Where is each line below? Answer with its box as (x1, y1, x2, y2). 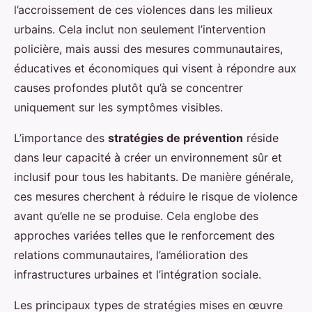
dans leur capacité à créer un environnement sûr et (14, 150, 282, 164)
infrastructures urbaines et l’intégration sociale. (14, 267, 261, 281)
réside (243, 130, 279, 145)
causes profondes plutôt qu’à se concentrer (14, 80, 243, 95)
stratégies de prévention (108, 130, 243, 145)
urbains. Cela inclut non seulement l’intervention (14, 22, 265, 36)
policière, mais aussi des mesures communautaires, (14, 41, 283, 56)
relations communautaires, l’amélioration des (14, 247, 248, 262)
